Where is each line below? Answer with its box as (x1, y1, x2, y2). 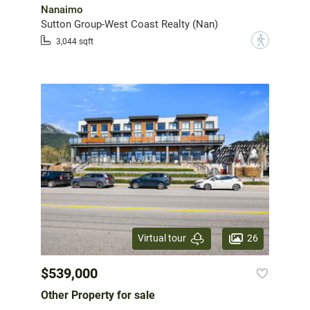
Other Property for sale (41, 288, 155, 302)
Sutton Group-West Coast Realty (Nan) (41, 18, 218, 31)
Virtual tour (138, 232, 186, 244)
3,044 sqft (56, 36, 93, 46)
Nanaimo (41, 3, 83, 17)
